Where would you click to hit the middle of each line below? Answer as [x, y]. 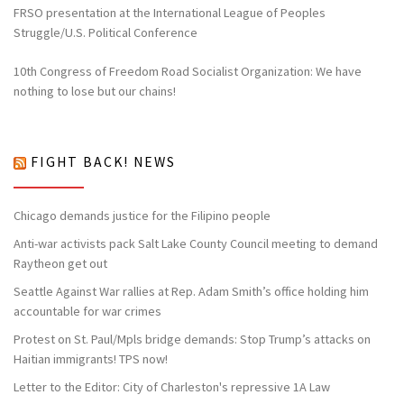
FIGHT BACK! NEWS [103, 162]
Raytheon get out [60, 264]
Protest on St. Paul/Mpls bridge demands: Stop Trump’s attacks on [192, 339]
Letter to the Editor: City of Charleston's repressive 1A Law [172, 386]
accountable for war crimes [87, 312]
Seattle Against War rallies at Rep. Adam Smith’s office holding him [191, 292]
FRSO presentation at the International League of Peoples [170, 12]
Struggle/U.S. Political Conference [106, 32]
